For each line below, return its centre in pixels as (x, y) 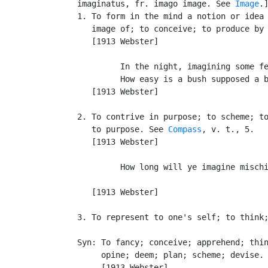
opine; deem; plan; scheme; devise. (163, 255)
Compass (185, 129)
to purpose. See (115, 129)
